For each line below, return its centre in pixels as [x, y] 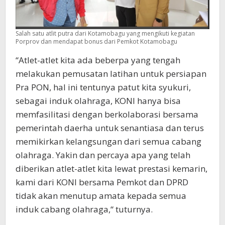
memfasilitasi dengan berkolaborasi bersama [107, 115]
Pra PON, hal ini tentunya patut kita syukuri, [103, 87]
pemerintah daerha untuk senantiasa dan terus [110, 128]
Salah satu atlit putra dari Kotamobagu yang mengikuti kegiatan [105, 34]
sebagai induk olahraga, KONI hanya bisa [98, 101]
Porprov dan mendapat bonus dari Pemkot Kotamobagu [96, 42]
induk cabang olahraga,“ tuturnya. [84, 209]
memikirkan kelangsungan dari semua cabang [108, 142]
